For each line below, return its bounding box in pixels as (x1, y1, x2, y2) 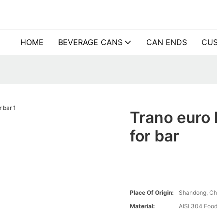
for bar (130, 126, 180, 146)
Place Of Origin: (130, 189, 174, 197)
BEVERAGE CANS (58, 37, 123, 47)
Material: (130, 202, 155, 210)
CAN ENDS (146, 37, 187, 47)
